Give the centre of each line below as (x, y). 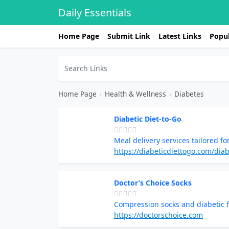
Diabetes (189, 94)
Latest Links (180, 36)
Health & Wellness (135, 94)
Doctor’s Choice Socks (153, 183)
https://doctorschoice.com (158, 215)
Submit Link (129, 36)
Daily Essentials (95, 13)
